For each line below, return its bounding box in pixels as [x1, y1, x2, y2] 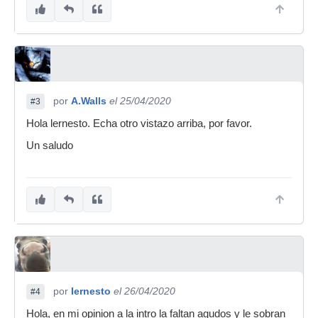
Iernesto [71, 285, 111, 297]
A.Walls [71, 95, 106, 106]
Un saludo [26, 140, 73, 151]
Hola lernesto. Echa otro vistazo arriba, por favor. [26, 118, 252, 129]
